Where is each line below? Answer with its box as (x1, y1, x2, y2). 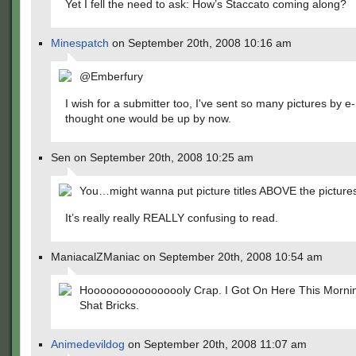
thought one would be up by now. (65, 112, 231, 125)
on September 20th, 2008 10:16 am (109, 37, 292, 49)
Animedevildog (51, 338, 125, 350)
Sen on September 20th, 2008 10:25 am (51, 151, 253, 164)
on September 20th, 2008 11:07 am (125, 338, 307, 350)
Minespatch (51, 37, 109, 49)
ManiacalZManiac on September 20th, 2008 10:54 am (51, 250, 323, 263)
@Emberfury (79, 70, 143, 83)
